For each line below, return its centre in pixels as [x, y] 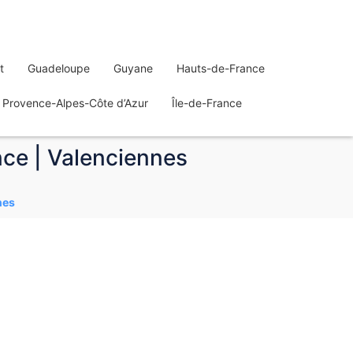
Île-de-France [207, 103]
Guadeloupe [59, 68]
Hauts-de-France [221, 68]
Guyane [133, 68]
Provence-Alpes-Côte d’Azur [75, 103]
